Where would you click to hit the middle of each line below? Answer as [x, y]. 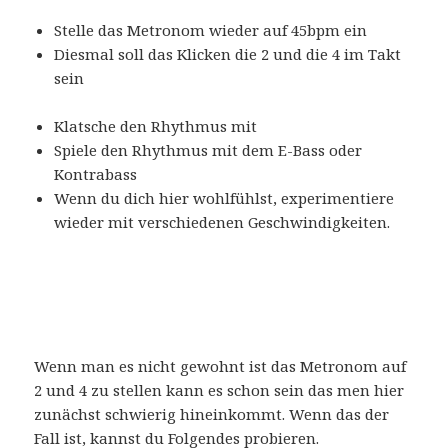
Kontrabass [96, 173]
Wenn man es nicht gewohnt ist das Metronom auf [220, 365]
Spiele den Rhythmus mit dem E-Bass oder [208, 149]
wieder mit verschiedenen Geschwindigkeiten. [222, 221]
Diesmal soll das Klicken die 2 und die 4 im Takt [228, 53]
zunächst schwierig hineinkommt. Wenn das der [212, 413]
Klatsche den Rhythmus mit [156, 125]
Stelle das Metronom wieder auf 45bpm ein [211, 29]
